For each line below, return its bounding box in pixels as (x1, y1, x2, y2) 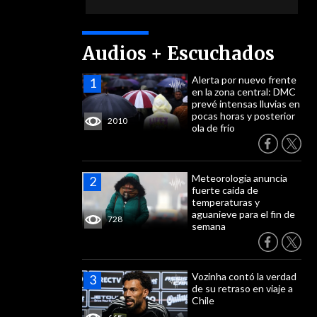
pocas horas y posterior (192, 110, 295, 122)
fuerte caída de (192, 184, 258, 196)
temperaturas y (192, 196, 260, 208)
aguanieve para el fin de (192, 208, 295, 220)
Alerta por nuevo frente (192, 74, 296, 86)
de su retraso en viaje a (192, 282, 293, 294)
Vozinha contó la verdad (192, 270, 296, 282)
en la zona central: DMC (192, 86, 296, 98)
